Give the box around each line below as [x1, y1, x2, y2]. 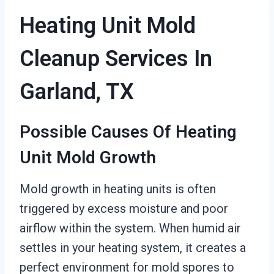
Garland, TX [20, 79, 134, 105]
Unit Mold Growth [20, 147, 156, 168]
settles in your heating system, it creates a [20, 240, 246, 255]
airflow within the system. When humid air [20, 221, 241, 235]
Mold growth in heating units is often [20, 182, 216, 196]
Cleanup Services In [20, 46, 212, 72]
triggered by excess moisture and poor [20, 201, 228, 216]
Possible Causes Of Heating [20, 122, 237, 142]
